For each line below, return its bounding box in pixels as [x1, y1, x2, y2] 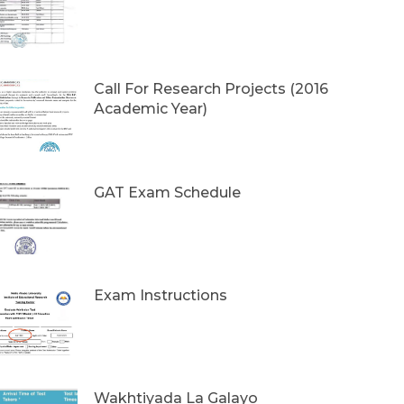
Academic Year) [94, 100, 207, 118]
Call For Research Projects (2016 [94, 80, 328, 98]
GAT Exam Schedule [94, 183, 241, 201]
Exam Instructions [94, 286, 227, 304]
